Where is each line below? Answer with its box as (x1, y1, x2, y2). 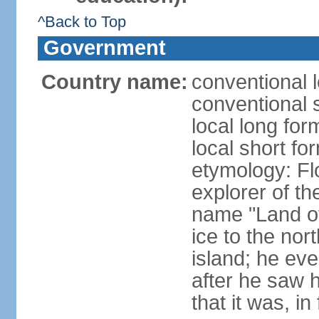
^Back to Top (37, 13, 126, 31)
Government (43, 36, 166, 59)
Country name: (41, 70, 188, 93)
